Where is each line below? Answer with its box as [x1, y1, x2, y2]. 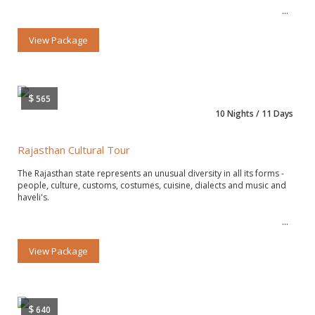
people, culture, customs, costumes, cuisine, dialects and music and [18, 179, 286, 191]
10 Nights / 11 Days [215, 107, 293, 120]
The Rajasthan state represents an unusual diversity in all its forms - [18, 167, 284, 179]
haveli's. [18, 191, 49, 203]
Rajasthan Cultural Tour [18, 142, 130, 157]
